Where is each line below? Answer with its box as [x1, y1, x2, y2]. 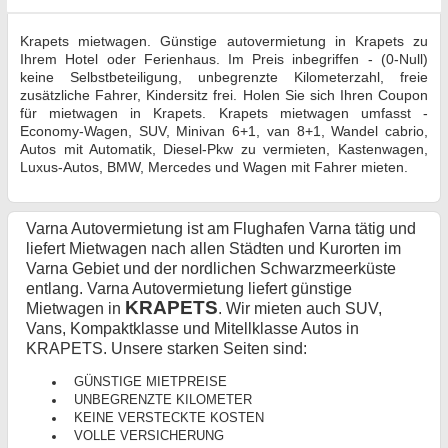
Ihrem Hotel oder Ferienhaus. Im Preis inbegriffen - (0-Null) [20, 50, 428, 67]
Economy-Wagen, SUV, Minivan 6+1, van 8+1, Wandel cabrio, [20, 122, 428, 139]
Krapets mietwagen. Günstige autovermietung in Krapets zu [20, 32, 428, 49]
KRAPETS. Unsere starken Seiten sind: [25, 340, 307, 358]
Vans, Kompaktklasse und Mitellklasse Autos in [25, 320, 359, 338]
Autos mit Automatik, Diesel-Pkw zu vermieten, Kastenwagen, [20, 140, 428, 157]
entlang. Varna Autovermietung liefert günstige [25, 280, 352, 298]
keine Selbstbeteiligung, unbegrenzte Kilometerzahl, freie [20, 68, 428, 85]
